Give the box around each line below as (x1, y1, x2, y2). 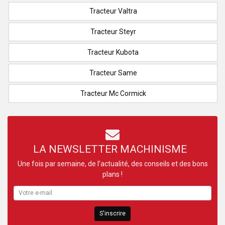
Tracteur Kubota (87, 48, 139, 56)
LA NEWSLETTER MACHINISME (33, 143, 187, 155)
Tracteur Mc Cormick (80, 89, 146, 97)
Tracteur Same (89, 68, 137, 77)
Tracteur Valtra (89, 7, 137, 15)
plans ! (102, 170, 123, 178)
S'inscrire (99, 210, 126, 217)
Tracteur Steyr (90, 27, 136, 36)
